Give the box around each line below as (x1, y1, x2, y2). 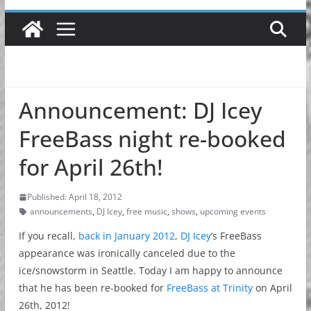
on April (252, 281, 292, 294)
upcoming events (199, 205, 266, 217)
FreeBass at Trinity (166, 281, 253, 294)
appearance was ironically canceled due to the (18, 246, 235, 260)
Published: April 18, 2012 (26, 191, 122, 203)
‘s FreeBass (210, 229, 262, 242)
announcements (29, 205, 92, 217)
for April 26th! (18, 152, 163, 182)
